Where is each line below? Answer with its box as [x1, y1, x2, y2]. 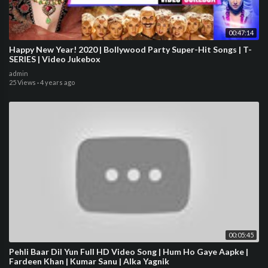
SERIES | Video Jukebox [9, 54, 100, 64]
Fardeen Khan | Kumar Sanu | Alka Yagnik [9, 256, 169, 267]
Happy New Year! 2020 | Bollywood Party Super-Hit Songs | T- [9, 44, 252, 54]
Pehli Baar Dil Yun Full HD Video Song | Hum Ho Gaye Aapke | [9, 246, 248, 257]
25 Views [9, 78, 36, 86]
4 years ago [40, 78, 75, 86]
